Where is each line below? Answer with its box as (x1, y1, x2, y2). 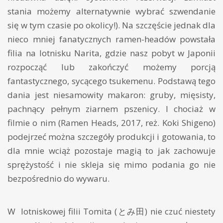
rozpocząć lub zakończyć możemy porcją (7, 61, 216, 73)
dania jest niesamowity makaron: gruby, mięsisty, (7, 89, 216, 101)
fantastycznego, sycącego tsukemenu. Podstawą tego (7, 75, 216, 87)
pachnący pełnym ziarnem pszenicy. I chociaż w (7, 103, 216, 115)
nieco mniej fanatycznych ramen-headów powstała (7, 33, 216, 45)
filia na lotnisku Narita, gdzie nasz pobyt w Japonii (7, 47, 216, 59)
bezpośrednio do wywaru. (7, 173, 110, 185)
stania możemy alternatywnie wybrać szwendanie (7, 5, 216, 17)
